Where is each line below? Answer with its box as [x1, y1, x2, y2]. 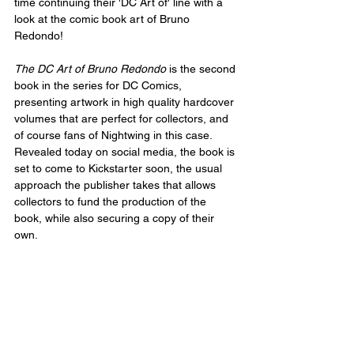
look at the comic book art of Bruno [14, 13, 193, 25]
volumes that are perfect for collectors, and [14, 112, 232, 125]
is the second [166, 62, 239, 75]
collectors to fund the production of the [14, 195, 209, 208]
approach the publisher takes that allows [14, 179, 219, 191]
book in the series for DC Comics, [14, 79, 185, 92]
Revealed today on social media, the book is [14, 145, 238, 158]
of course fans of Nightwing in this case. [14, 129, 215, 141]
